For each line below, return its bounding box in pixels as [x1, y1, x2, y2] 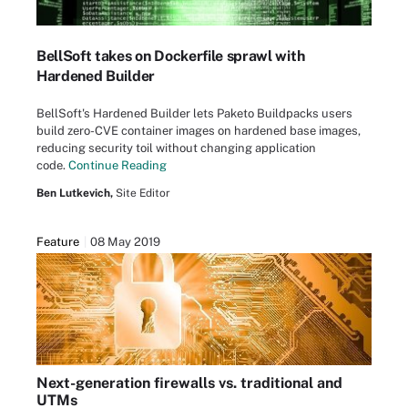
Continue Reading [68, 158, 167, 172]
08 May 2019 [90, 235, 160, 250]
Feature [36, 235, 79, 250]
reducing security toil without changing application [36, 140, 316, 155]
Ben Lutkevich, [36, 187, 113, 200]
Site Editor [116, 187, 170, 200]
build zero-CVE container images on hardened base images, [36, 123, 361, 138]
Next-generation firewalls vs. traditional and [36, 373, 342, 392]
